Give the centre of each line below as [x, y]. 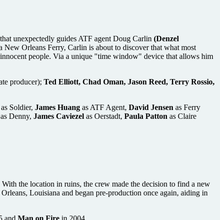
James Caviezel [59, 116]
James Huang [57, 107]
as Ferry [187, 107]
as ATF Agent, [104, 107]
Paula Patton [146, 116]
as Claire [182, 116]
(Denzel [166, 38]
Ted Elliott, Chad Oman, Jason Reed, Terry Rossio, [129, 82]
